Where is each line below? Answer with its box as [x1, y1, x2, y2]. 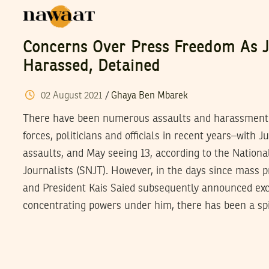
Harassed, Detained [23, 59, 160, 74]
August [52, 91, 84, 101]
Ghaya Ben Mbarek [110, 91, 188, 101]
